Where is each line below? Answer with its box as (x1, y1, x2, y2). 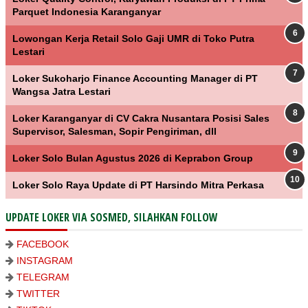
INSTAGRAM (16, 254, 73, 266)
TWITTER (16, 287, 60, 299)
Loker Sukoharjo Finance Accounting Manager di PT (12, 72, 258, 84)
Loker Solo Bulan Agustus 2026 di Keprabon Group (12, 152, 253, 164)
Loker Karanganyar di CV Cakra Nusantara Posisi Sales (12, 112, 269, 124)
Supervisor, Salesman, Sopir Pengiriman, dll (12, 125, 217, 137)
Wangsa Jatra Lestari (12, 85, 111, 97)
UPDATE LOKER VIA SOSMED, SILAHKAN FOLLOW (5, 209, 218, 225)
